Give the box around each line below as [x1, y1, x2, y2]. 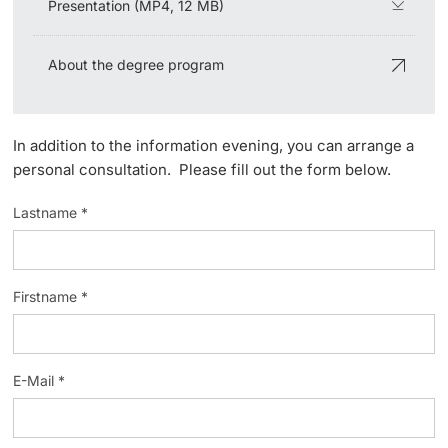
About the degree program [48, 55, 225, 73]
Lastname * [13, 203, 89, 221]
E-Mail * [13, 371, 66, 389]
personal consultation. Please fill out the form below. [13, 159, 396, 179]
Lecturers [186, 21, 262, 46]
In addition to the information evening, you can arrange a [13, 135, 415, 155]
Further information [52, 151, 157, 166]
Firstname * [13, 287, 89, 305]
